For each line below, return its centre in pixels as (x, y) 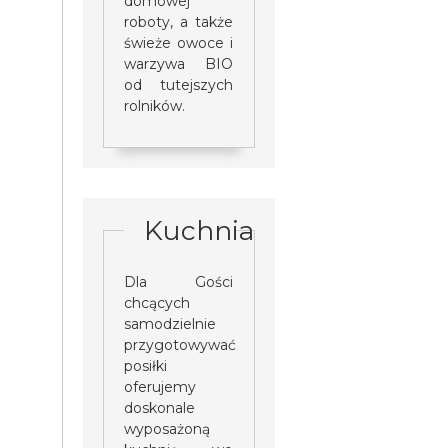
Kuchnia (199, 230)
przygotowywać (180, 344)
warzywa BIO (179, 63)
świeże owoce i (179, 42)
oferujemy (160, 386)
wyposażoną (167, 428)
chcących (157, 302)
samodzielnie (170, 323)
